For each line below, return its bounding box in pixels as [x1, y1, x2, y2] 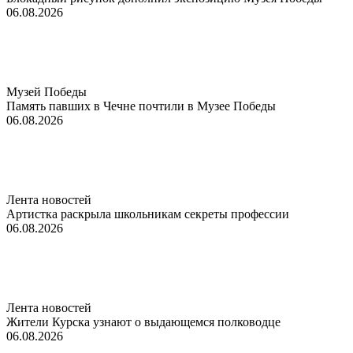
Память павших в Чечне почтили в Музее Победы [6, 98, 276, 113]
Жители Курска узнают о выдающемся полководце [6, 314, 281, 329]
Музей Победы [6, 84, 87, 98]
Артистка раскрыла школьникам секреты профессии [6, 206, 289, 221]
